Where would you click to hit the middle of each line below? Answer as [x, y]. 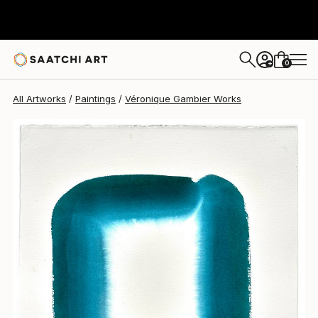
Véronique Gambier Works [183, 99]
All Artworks [39, 99]
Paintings [95, 99]
